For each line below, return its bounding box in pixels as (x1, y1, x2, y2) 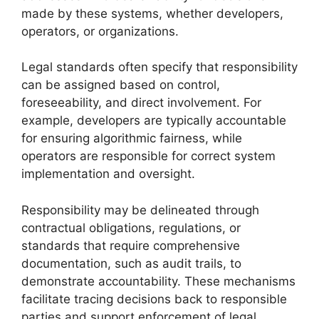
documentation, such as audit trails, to (21, 256, 241, 271)
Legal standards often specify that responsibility (21, 60, 298, 74)
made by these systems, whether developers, (21, 6, 283, 21)
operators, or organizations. (21, 23, 179, 38)
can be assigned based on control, (21, 78, 220, 92)
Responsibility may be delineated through (21, 202, 259, 217)
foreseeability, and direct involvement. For (21, 95, 261, 110)
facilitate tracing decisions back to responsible (21, 291, 287, 306)
